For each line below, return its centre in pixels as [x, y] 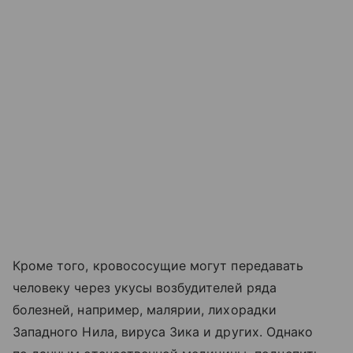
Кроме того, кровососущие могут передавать [158, 265]
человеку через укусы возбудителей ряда [145, 287]
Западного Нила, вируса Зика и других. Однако [163, 331]
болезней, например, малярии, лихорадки [145, 309]
